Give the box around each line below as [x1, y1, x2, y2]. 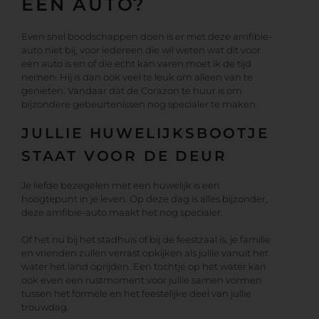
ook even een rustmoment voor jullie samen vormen [21, 273, 262, 286]
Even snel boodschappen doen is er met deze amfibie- [21, 31, 272, 43]
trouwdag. [21, 300, 69, 313]
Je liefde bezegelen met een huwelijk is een [21, 179, 220, 191]
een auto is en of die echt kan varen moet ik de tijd [21, 58, 251, 70]
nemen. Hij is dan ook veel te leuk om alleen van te [21, 71, 253, 83]
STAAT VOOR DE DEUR [21, 147, 227, 164]
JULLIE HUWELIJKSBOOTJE [21, 124, 269, 142]
